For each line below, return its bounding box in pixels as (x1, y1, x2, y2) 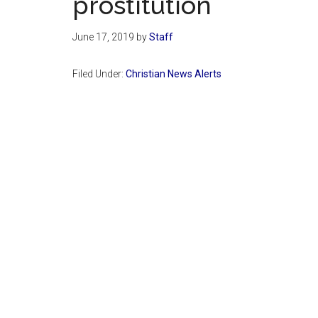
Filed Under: (72, 67, 126, 79)
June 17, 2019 (72, 31, 134, 43)
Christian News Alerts (126, 67, 221, 79)
